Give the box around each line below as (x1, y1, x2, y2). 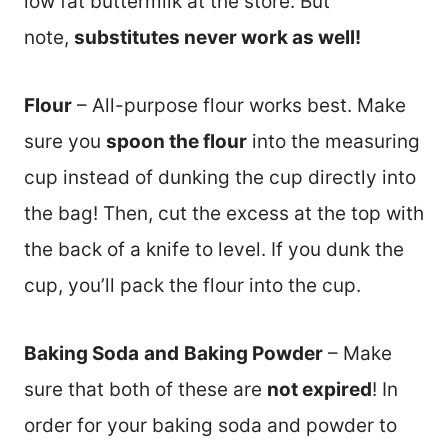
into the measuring (247, 129, 420, 153)
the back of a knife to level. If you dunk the (24, 237, 404, 261)
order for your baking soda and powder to (24, 413, 397, 437)
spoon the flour (106, 129, 247, 153)
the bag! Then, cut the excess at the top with (24, 201, 424, 225)
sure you (24, 129, 106, 153)
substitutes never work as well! (74, 25, 361, 49)
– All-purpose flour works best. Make (72, 93, 406, 117)
